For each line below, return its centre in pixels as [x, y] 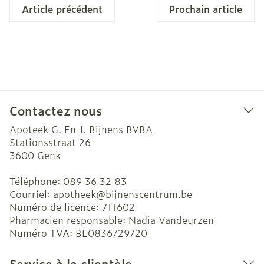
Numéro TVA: [42, 233]
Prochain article [206, 9]
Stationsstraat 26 [50, 142]
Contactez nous [56, 110]
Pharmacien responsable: [69, 220]
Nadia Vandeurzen [171, 220]
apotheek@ [79, 194]
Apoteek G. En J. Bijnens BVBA [81, 129]
